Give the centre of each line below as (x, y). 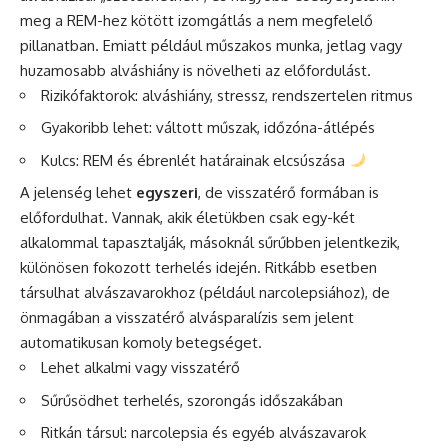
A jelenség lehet (78, 193)
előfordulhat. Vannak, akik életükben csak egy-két (187, 218)
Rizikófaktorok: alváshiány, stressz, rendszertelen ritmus (227, 95)
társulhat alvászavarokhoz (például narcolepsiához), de (205, 293)
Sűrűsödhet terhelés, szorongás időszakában (192, 400)
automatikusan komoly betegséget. (141, 343)
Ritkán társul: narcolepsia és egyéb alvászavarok (203, 433)
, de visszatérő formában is (288, 193)
